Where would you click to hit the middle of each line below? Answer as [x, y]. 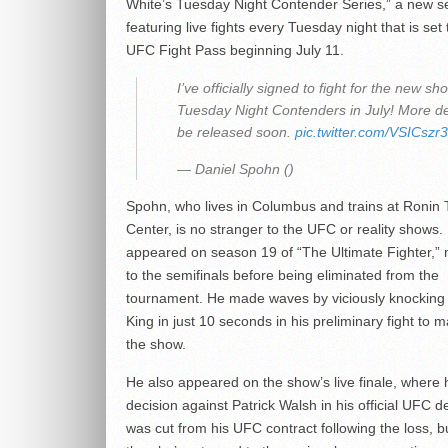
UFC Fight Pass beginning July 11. [235, 50]
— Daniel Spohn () [235, 169]
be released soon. [236, 132]
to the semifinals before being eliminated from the [282, 275]
